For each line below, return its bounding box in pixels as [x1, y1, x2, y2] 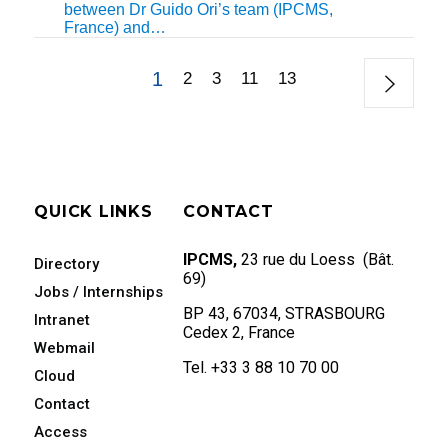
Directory [34, 254, 100, 273]
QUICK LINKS [34, 201, 153, 221]
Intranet [34, 310, 91, 329]
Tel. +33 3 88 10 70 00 [183, 357, 340, 377]
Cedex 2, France [183, 322, 296, 342]
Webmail [34, 338, 96, 357]
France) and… [63, 18, 166, 36]
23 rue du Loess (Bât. [237, 249, 395, 269]
